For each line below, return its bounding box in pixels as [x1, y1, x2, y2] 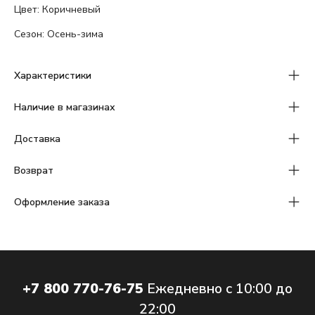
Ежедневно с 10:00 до [147, 278, 292, 298]
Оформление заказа [14, 195, 110, 209]
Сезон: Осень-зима [14, 27, 103, 41]
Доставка [14, 131, 60, 146]
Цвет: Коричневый [14, 2, 101, 16]
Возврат [14, 163, 53, 177]
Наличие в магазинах [14, 100, 115, 114]
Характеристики [14, 68, 91, 82]
